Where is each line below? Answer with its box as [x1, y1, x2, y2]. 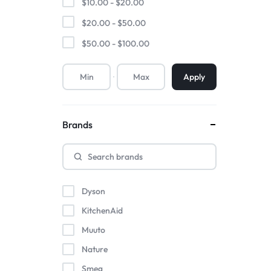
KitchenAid [82, 205, 123, 216]
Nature [82, 244, 108, 255]
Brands [62, 119, 93, 131]
